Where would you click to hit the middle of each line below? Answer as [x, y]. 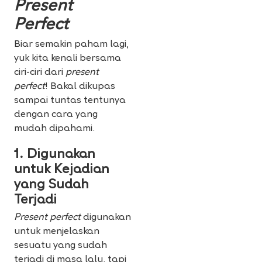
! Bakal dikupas [80, 87]
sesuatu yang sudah [61, 246]
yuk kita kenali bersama [68, 59]
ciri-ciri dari [40, 73]
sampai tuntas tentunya [70, 101]
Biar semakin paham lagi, [71, 45]
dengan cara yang [56, 115]
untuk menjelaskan [57, 232]
